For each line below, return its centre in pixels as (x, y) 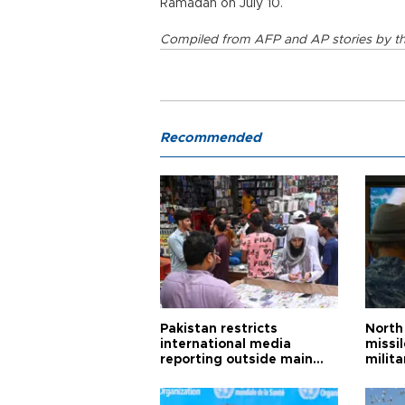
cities (178, 375)
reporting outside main (236, 360)
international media (226, 344)
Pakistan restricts (219, 329)
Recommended (211, 138)
